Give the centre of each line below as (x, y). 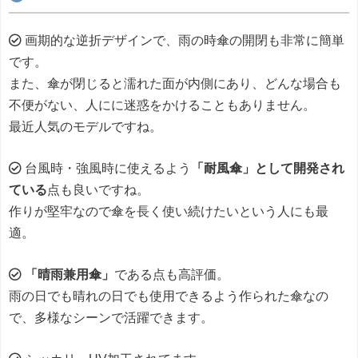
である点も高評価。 (172, 275)
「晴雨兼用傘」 (70, 275)
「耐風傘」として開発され (268, 169)
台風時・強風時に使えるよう (106, 169)
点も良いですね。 (98, 190)
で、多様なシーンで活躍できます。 (111, 318)
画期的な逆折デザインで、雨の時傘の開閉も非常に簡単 (183, 41)
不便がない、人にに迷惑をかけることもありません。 (162, 105)
